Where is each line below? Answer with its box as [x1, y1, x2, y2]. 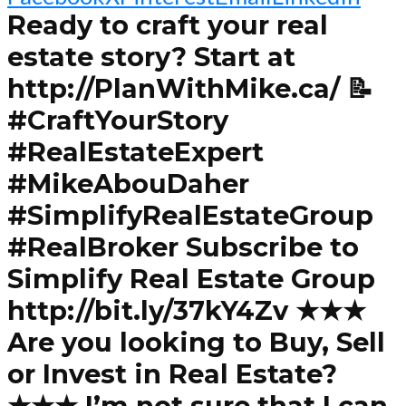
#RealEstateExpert [7, 136, 264, 169]
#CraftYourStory [7, 104, 228, 137]
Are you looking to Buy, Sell [7, 326, 385, 359]
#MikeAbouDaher [7, 168, 249, 200]
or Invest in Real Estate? [7, 358, 337, 391]
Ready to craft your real [7, 9, 328, 42]
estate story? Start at [7, 41, 295, 73]
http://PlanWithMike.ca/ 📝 [7, 72, 373, 105]
